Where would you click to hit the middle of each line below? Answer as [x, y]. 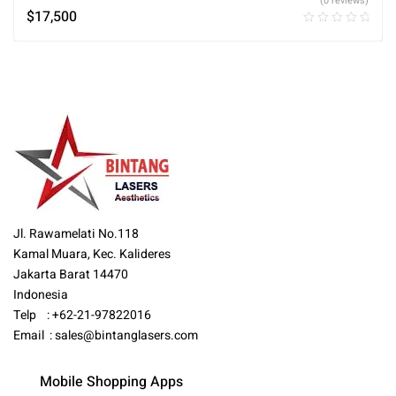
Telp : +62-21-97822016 [82, 316]
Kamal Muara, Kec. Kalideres [92, 255]
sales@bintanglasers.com [126, 336]
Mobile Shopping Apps [111, 382]
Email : [34, 336]
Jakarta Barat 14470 [71, 275]
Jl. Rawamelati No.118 [76, 234]
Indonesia [41, 295]
